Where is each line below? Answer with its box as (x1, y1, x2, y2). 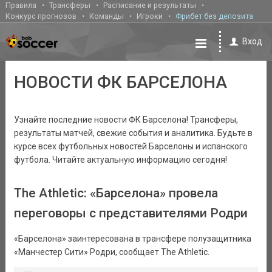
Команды (89, 12, 124, 21)
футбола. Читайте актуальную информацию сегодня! (13, 155, 227, 165)
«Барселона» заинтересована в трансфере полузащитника (13, 234, 251, 243)
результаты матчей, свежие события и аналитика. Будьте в (13, 128, 253, 138)
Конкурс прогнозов (5, 12, 76, 21)
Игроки (137, 12, 163, 21)
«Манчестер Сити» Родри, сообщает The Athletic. (13, 247, 209, 257)
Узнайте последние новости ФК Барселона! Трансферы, (13, 115, 238, 124)
